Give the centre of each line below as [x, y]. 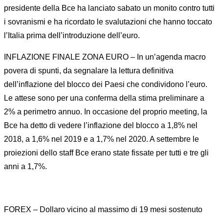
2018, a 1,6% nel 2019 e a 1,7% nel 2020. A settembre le [101, 139]
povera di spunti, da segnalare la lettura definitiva [89, 71]
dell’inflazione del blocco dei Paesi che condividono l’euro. [106, 84]
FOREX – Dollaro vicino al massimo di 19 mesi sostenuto [103, 209]
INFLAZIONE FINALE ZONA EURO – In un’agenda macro [105, 57]
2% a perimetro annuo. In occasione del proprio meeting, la [106, 112]
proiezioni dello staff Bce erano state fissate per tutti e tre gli [106, 153]
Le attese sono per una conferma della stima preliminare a [104, 98]
